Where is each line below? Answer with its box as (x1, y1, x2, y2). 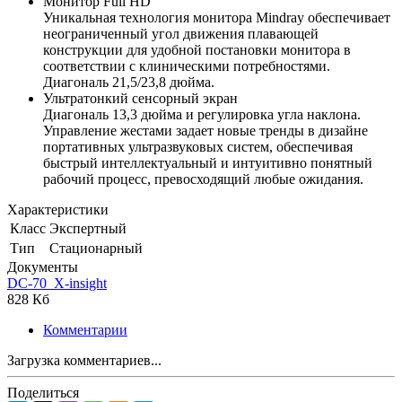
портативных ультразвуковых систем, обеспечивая (43, 139, 353, 155)
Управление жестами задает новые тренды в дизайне (43, 123, 368, 139)
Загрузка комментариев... (7, 353, 162, 369)
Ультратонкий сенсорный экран (43, 91, 241, 107)
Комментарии (43, 322, 127, 338)
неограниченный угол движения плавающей (43, 26, 319, 42)
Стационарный (49, 240, 143, 257)
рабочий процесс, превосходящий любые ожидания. (43, 171, 363, 188)
